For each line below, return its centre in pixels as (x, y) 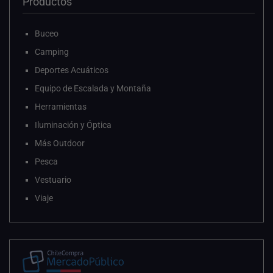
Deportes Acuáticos (72, 70)
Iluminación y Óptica (73, 125)
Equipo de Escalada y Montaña (93, 89)
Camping (52, 52)
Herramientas (61, 107)
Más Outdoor (60, 144)
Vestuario (53, 180)
